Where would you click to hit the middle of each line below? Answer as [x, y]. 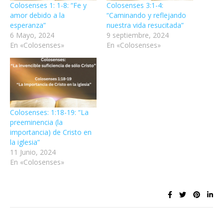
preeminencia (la [36, 122]
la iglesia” [25, 142]
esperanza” [28, 25]
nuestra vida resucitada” [145, 25]
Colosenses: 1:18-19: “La [49, 112]
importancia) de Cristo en [51, 132]
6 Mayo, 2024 [32, 35]
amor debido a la [37, 15]
